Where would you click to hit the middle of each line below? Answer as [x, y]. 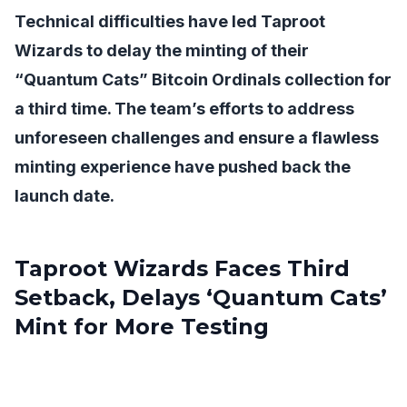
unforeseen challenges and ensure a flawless [197, 138]
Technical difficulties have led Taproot [170, 21]
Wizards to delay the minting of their [162, 50]
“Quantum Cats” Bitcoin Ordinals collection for [203, 79]
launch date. [65, 196]
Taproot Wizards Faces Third [182, 268]
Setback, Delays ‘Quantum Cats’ [201, 298]
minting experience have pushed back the [183, 167]
